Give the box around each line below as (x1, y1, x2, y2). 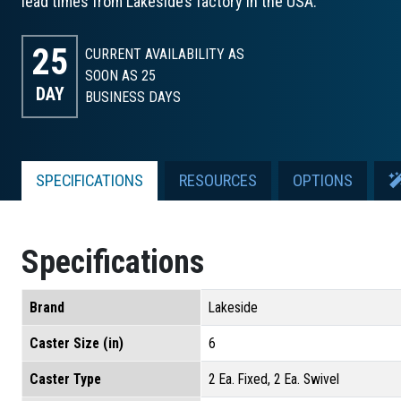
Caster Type (30, 370, 101, 388)
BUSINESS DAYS (85, 89, 182, 107)
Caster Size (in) (30, 334, 124, 352)
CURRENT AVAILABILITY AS (85, 46, 245, 64)
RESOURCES (179, 170, 257, 191)
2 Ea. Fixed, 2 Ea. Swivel (209, 370, 339, 388)
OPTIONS (293, 170, 353, 191)
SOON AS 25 (85, 67, 157, 85)
